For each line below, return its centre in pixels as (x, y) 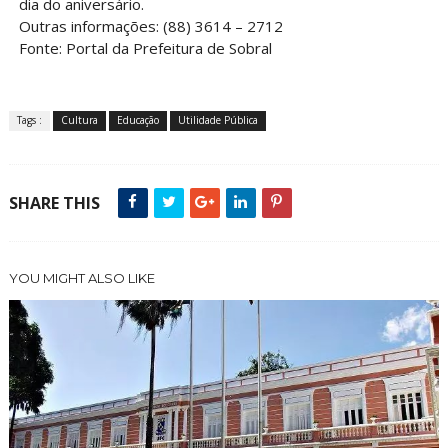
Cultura (79, 120)
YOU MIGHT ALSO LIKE (81, 278)
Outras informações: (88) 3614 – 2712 (150, 26)
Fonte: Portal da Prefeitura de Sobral (145, 48)
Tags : (29, 120)
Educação (137, 120)
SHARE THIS (54, 203)
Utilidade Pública (217, 120)
